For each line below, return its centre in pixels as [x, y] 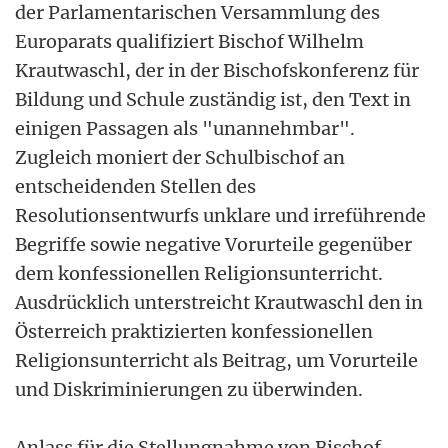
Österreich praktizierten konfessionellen [194, 331]
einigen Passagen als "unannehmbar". [185, 128]
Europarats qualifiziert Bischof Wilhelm [189, 41]
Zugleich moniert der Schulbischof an [180, 157]
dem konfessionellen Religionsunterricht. [199, 273]
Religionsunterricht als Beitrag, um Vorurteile [216, 360]
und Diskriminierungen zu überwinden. [189, 389]
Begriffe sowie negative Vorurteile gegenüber [213, 244]
